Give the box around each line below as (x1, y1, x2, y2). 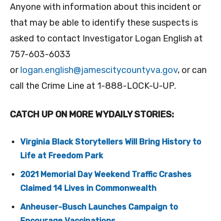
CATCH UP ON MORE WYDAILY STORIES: (10, 109, 174, 120)
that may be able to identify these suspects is (10, 17, 198, 29)
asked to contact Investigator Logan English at (10, 33, 203, 44)
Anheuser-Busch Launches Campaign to (20, 202, 178, 212)
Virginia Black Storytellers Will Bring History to (20, 137, 201, 147)
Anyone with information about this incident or (10, 1, 201, 13)
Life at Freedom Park (20, 151, 103, 161)
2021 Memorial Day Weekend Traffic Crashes (20, 170, 191, 180)
